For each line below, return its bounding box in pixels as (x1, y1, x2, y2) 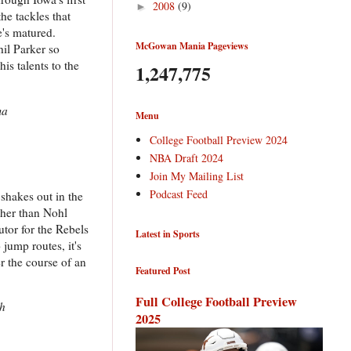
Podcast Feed (149, 186, 208, 202)
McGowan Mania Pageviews (136, 38, 248, 52)
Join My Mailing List (149, 168, 244, 184)
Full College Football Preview (136, 291, 297, 311)
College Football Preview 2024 (149, 132, 288, 148)
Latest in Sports (136, 226, 200, 241)
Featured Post (136, 263, 190, 277)
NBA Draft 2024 (149, 150, 223, 166)
